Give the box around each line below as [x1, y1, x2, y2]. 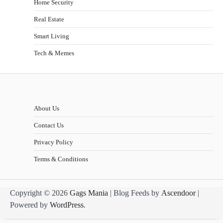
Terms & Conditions [34, 155, 88, 163]
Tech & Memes [34, 49, 74, 57]
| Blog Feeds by [108, 189, 161, 198]
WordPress [50, 201, 84, 210]
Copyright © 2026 [10, 189, 70, 198]
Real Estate [34, 15, 64, 23]
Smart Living [34, 32, 69, 40]
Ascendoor [161, 189, 196, 198]
